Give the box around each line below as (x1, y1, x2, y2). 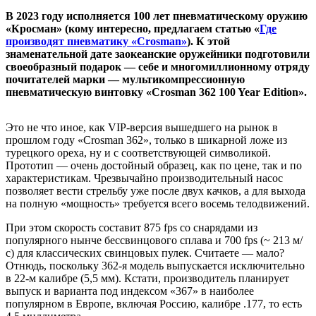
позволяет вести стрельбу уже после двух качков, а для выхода (6, 184, 305, 197)
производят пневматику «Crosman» (6, 35, 187, 47)
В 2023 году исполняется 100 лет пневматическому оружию (6, 9, 308, 22)
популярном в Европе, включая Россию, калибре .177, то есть (6, 297, 302, 310)
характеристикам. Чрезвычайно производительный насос (6, 171, 283, 184)
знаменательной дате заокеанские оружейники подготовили (6, 47, 310, 60)
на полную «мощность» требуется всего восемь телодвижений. (6, 197, 310, 209)
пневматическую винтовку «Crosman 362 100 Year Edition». (6, 85, 307, 98)
